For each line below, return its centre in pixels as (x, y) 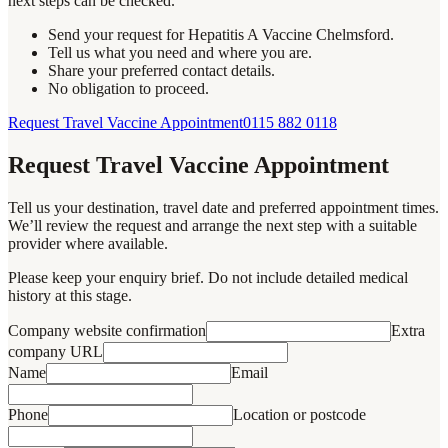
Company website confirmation (107, 330)
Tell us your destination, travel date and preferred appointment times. (223, 207)
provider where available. (88, 243)
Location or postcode (299, 414)
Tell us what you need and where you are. (180, 52)
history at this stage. (70, 295)
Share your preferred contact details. (161, 70)
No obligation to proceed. (128, 88)
